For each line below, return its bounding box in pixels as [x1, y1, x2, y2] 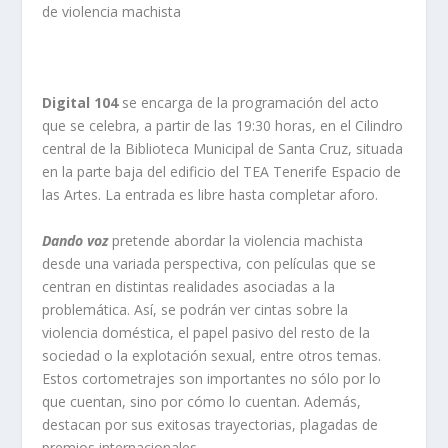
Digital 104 [42, 93, 119, 113]
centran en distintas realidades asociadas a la [42, 276, 336, 296]
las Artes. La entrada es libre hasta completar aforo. [42, 185, 379, 205]
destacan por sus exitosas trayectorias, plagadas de [42, 414, 379, 434]
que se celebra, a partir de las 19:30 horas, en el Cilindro [42, 116, 404, 136]
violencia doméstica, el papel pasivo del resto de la [42, 322, 371, 342]
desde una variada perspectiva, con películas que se [42, 253, 377, 273]
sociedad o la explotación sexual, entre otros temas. [42, 345, 382, 365]
